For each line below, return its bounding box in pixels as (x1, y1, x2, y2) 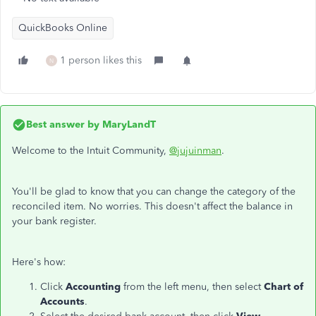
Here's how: (12, 256, 66, 268)
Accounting (66, 281, 123, 293)
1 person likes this (60, 54, 142, 66)
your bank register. (12, 215, 97, 227)
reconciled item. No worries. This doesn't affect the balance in (12, 200, 293, 212)
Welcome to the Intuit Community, (12, 145, 169, 157)
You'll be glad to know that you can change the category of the (12, 186, 296, 197)
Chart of (264, 281, 303, 293)
